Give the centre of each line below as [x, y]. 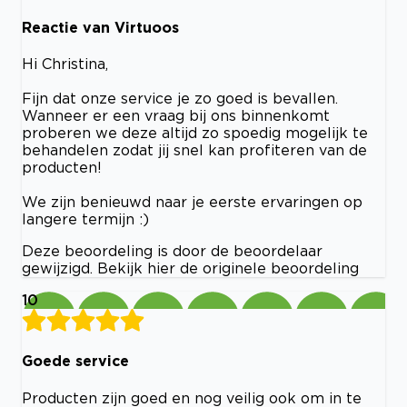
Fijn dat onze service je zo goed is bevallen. [180, 99]
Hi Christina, [65, 64]
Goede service [75, 361]
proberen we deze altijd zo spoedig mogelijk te [195, 133]
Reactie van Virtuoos [100, 27]
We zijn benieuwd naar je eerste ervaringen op [192, 202]
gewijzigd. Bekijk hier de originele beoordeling [190, 268]
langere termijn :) [85, 219]
